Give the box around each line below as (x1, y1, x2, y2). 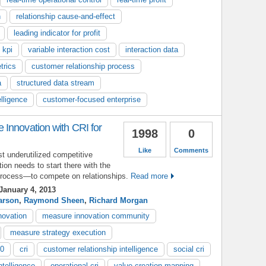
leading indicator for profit (14, 28, 100, 37)
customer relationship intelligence (43, 244, 158, 254)
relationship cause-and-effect (16, 11, 115, 21)
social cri (173, 244, 204, 254)
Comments (174, 146, 208, 154)
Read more (131, 171, 168, 180)
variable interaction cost (28, 45, 110, 54)
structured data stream (17, 78, 94, 87)
